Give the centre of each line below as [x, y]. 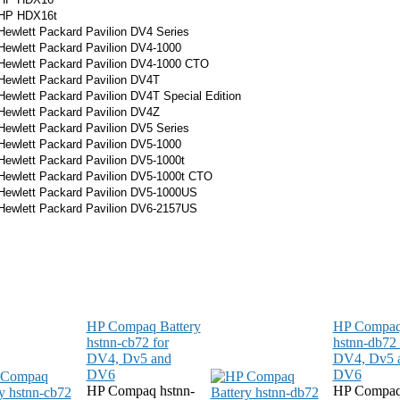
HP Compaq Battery [143, 326]
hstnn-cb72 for [127, 342]
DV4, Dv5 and [129, 358]
